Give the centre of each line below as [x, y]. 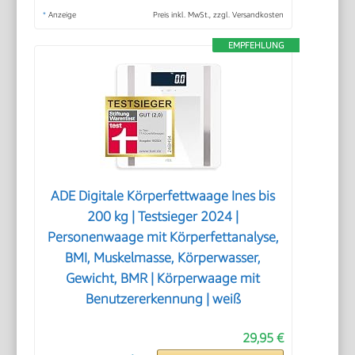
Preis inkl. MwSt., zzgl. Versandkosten [218, 14]
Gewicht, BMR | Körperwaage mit [163, 278]
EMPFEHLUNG [256, 44]
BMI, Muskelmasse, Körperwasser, [163, 257]
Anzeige [61, 14]
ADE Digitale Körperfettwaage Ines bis [163, 195]
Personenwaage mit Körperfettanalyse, [163, 237]
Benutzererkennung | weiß [163, 298]
